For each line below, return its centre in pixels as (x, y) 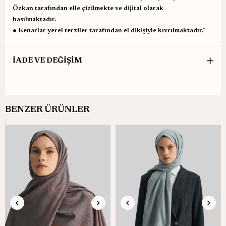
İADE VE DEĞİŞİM (47, 61)
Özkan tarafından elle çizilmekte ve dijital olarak (88, 8)
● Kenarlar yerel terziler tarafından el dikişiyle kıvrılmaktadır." (109, 31)
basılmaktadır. (34, 19)
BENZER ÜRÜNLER (47, 110)
